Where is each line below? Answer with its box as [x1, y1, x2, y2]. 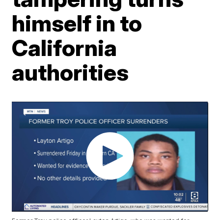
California [12, 34, 117, 61]
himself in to [12, 9, 142, 37]
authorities [12, 58, 129, 86]
